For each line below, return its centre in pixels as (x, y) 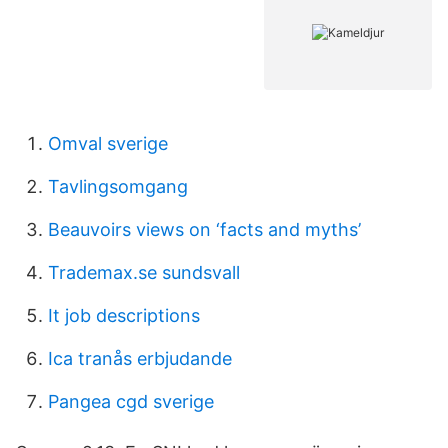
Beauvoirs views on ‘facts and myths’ (204, 229)
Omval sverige (108, 143)
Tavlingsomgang (118, 186)
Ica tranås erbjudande (140, 358)
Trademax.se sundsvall (144, 272)
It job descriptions (124, 315)
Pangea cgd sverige (131, 401)
